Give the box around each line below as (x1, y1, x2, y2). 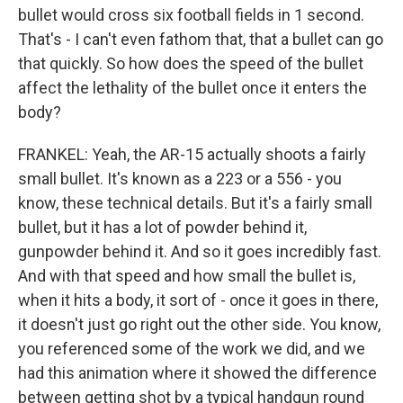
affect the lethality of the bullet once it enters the (18, 78, 367, 98)
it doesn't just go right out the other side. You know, (18, 315, 381, 335)
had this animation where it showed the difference (18, 363, 377, 383)
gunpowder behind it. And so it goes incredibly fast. (18, 242, 381, 262)
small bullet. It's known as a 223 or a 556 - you (18, 169, 342, 189)
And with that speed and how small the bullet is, (18, 266, 355, 286)
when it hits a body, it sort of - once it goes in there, (18, 291, 378, 310)
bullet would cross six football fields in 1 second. (18, 5, 364, 25)
